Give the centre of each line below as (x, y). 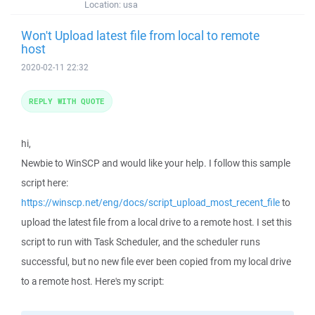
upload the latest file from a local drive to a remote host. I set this (156, 222)
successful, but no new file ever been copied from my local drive (156, 262)
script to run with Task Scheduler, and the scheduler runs (141, 242)
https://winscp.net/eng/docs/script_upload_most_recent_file (150, 202)
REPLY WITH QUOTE (67, 101)
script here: (45, 183)
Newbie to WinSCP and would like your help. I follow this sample (156, 163)
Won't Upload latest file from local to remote (140, 35)
